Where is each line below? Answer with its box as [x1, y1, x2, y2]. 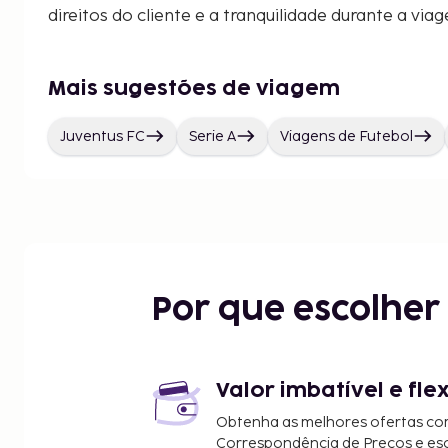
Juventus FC [60, 127, 145, 145]
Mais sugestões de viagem [48, 78, 340, 99]
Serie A [189, 127, 236, 145]
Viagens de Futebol [280, 127, 413, 145]
